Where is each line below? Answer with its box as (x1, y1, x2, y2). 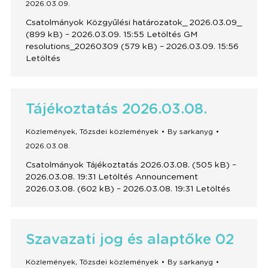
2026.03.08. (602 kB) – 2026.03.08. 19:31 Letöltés (25, 185, 230, 193)
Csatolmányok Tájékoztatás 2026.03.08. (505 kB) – (25, 161, 236, 169)
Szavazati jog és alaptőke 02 (25, 233, 234, 247)
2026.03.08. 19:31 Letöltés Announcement (25, 173, 198, 181)
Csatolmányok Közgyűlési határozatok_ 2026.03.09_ (25, 19, 242, 27)
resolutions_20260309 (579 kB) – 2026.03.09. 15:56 (25, 42, 239, 51)
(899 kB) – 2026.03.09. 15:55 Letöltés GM (25, 31, 197, 39)
